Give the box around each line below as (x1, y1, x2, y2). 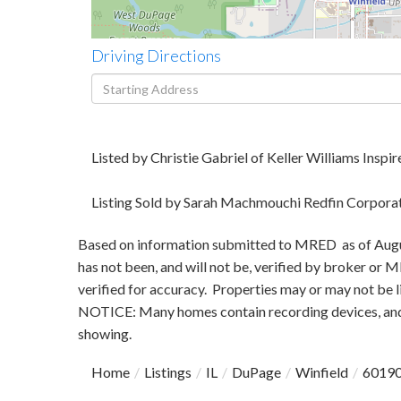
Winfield (295, 363, 348, 380)
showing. (78, 325, 132, 342)
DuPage (232, 363, 281, 380)
